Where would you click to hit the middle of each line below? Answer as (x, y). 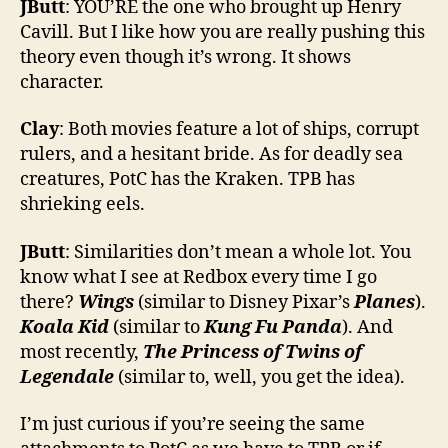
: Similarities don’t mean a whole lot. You (238, 252)
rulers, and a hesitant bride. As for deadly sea (211, 155)
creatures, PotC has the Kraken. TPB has (187, 180)
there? (49, 302)
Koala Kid (64, 327)
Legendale (67, 377)
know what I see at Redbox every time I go (198, 277)
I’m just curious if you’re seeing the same (192, 425)
